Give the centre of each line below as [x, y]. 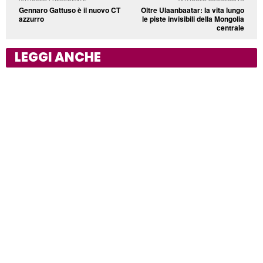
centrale [230, 27]
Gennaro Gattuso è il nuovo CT [70, 10]
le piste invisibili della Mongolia [193, 18]
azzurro [31, 18]
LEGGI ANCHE [58, 57]
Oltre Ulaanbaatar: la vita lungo [192, 10]
